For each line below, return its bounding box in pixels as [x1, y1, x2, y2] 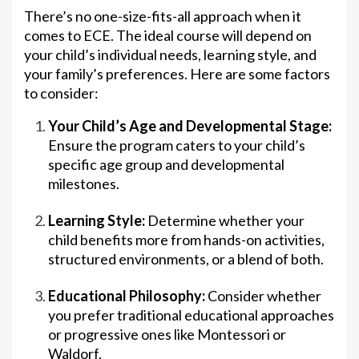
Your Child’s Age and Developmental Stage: [48, 117, 332, 135]
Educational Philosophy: [48, 287, 205, 305]
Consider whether [205, 287, 321, 305]
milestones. [48, 175, 119, 193]
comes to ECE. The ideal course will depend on [24, 26, 312, 45]
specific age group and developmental [48, 155, 284, 174]
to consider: [24, 84, 99, 103]
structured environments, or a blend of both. [48, 250, 324, 268]
